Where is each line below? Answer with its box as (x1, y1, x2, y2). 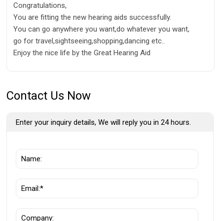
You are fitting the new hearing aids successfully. (13, 12, 171, 22)
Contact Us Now (6, 88, 91, 103)
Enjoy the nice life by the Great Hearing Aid (13, 48, 150, 57)
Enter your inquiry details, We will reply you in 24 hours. (16, 117, 191, 127)
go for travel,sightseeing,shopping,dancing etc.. (13, 36, 165, 45)
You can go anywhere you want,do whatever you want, (13, 24, 189, 34)
